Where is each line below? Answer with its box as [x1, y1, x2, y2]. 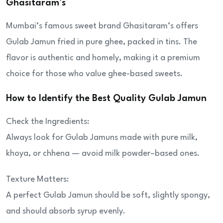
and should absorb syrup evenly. [6, 207, 125, 216]
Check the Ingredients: [6, 117, 89, 126]
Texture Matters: [6, 175, 69, 184]
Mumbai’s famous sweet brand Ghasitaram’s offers [6, 22, 198, 31]
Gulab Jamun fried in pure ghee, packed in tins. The [6, 38, 197, 47]
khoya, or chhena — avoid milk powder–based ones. [6, 149, 200, 158]
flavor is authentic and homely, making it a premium [6, 54, 200, 63]
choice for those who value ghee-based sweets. [6, 70, 183, 79]
